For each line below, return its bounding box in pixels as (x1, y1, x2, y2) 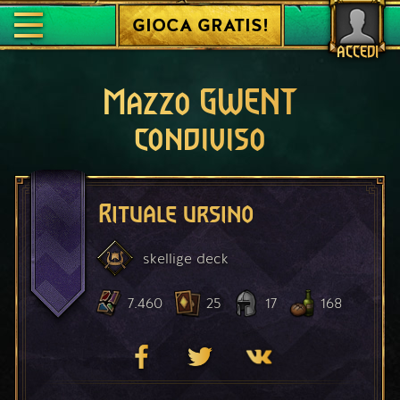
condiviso (134, 125, 266, 154)
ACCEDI (336, 46, 379, 59)
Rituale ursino (98, 203, 254, 225)
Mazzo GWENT (103, 89, 297, 118)
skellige (143, 248, 192, 268)
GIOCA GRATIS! (131, 13, 269, 37)
